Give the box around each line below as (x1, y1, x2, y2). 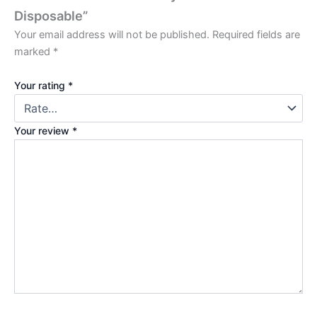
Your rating (14, 79, 68, 91)
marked (14, 45, 53, 59)
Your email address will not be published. (14, 28, 209, 42)
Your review (14, 124, 72, 137)
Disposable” (14, 8, 88, 24)
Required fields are (212, 28, 300, 42)
